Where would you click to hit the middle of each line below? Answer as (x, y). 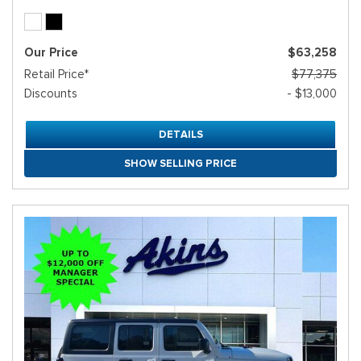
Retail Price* (56, 75)
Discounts (51, 94)
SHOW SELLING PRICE (180, 164)
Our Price (51, 53)
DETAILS (180, 135)
